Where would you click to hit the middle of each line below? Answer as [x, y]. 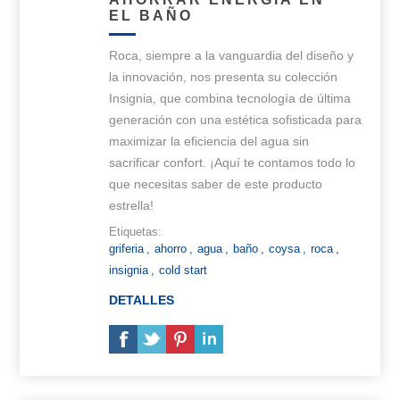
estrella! [132, 206]
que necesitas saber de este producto [216, 184]
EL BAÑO [151, 16]
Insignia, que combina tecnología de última [230, 99]
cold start [183, 271]
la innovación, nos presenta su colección [224, 77]
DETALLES [142, 300]
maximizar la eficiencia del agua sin [209, 142]
